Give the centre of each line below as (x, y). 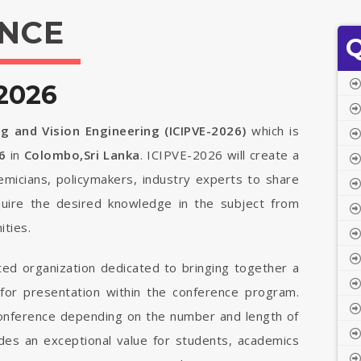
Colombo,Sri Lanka (82, 155)
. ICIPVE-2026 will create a (219, 155)
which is (273, 131)
